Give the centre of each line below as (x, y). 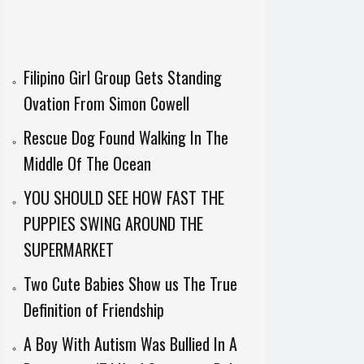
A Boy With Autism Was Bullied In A (130, 344)
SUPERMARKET (68, 250)
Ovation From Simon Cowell (106, 104)
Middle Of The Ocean (87, 164)
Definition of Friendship (93, 310)
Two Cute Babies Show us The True (130, 284)
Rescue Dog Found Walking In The (126, 138)
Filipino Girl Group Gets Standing (122, 78)
